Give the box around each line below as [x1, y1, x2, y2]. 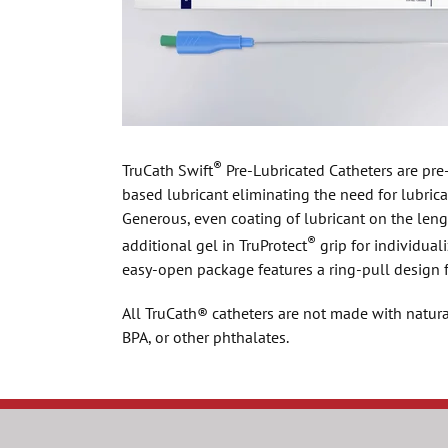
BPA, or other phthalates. [122, 326, 289, 347]
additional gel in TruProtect [122, 234, 307, 255]
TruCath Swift [122, 160, 213, 181]
